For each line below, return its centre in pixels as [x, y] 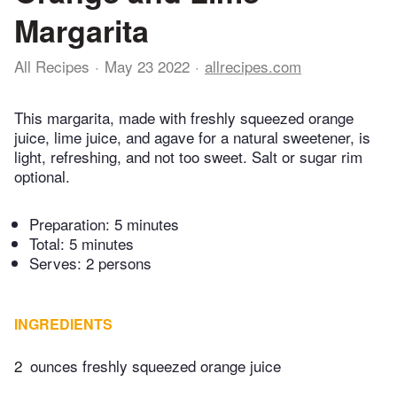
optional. [42, 176]
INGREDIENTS [63, 324]
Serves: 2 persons [90, 263]
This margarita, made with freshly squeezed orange [184, 118]
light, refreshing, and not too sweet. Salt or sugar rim [188, 157]
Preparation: [72, 224]
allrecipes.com [253, 66]
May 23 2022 [147, 66]
